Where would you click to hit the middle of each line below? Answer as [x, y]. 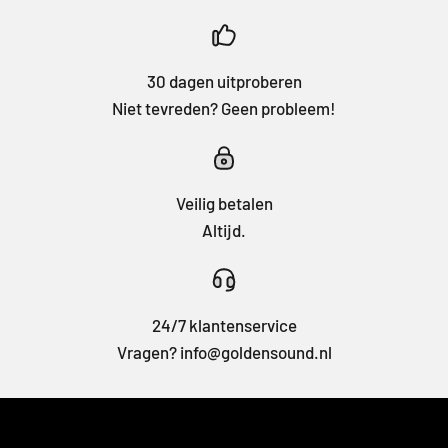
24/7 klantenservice [224, 324]
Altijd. [224, 229]
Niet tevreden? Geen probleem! [224, 107]
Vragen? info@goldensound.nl [224, 351]
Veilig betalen [224, 202]
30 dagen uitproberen [224, 80]
